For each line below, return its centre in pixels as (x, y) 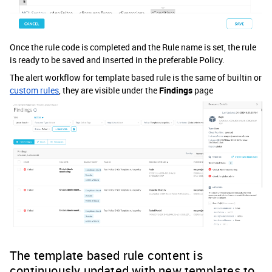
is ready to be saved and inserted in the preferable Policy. (117, 60)
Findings (176, 90)
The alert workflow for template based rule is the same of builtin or (136, 78)
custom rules (34, 90)
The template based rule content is (106, 256)
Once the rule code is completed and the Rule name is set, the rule (133, 47)
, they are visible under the (109, 90)
